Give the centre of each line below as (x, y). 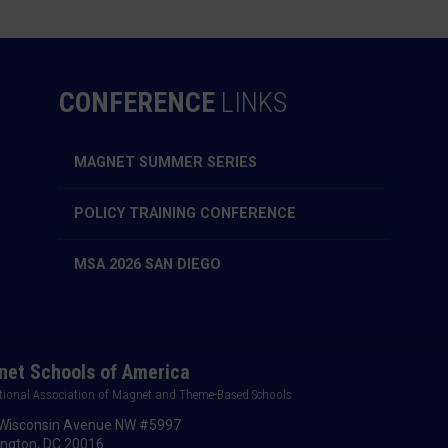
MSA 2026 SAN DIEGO (147, 265)
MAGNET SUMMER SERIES (165, 163)
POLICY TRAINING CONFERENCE (185, 214)
